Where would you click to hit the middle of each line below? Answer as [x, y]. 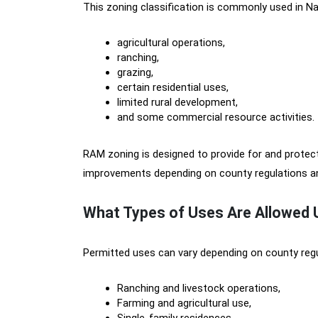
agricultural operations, [171, 43]
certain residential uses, [173, 87]
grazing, [135, 72]
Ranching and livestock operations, [199, 288]
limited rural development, [177, 102]
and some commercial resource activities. [216, 117]
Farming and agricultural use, [184, 303]
